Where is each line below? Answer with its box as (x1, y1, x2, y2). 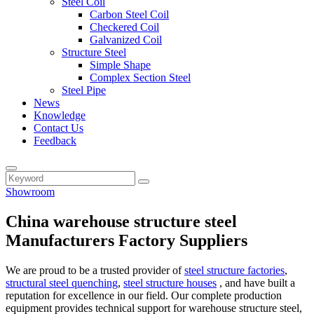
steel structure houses (123, 276, 217, 289)
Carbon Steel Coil (90, 8, 169, 20)
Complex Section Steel (90, 71, 191, 83)
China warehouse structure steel (6, 212, 237, 231)
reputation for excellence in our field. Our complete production (6, 289, 282, 301)
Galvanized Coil (90, 34, 162, 46)
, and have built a (217, 276, 295, 289)
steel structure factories (184, 264, 285, 276)
